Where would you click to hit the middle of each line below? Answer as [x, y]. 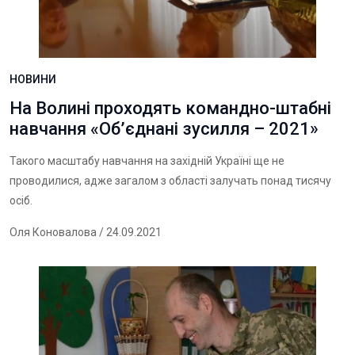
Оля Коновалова [53, 232]
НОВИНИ [33, 79]
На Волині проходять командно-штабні [170, 108]
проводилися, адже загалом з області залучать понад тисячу [170, 181]
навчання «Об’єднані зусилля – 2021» [164, 129]
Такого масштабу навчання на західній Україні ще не [147, 161]
